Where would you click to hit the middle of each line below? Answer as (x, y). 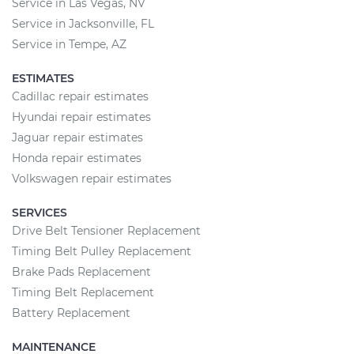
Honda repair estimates (77, 158)
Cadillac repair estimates (80, 96)
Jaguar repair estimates (77, 137)
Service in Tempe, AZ (69, 44)
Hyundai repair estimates (81, 117)
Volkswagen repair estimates (92, 179)
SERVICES (40, 213)
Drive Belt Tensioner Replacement (106, 231)
